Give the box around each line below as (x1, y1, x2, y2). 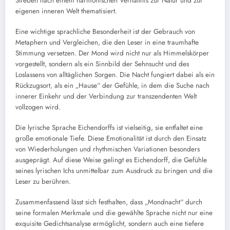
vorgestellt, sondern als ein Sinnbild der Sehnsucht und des (15, 59, 189, 69)
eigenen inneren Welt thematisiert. (15, 6, 117, 16)
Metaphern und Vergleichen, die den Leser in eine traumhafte (15, 37, 199, 47)
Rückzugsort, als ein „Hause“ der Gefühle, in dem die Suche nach (15, 80, 209, 90)
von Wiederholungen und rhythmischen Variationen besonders (15, 144, 200, 154)
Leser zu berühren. (15, 176, 71, 186)
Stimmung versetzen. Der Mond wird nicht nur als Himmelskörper (15, 48, 209, 58)
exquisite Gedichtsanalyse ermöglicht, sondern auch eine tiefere (15, 219, 204, 229)
